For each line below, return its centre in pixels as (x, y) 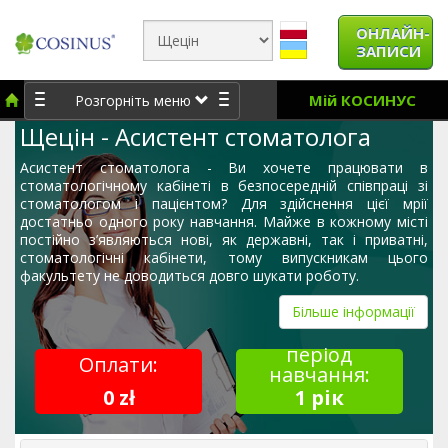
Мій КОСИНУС (362, 100)
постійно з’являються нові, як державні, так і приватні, (224, 239)
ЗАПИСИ (388, 51)
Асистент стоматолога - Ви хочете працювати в (224, 167)
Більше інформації (353, 311)
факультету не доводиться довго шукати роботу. (189, 275)
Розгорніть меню (133, 100)
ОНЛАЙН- (393, 33)
